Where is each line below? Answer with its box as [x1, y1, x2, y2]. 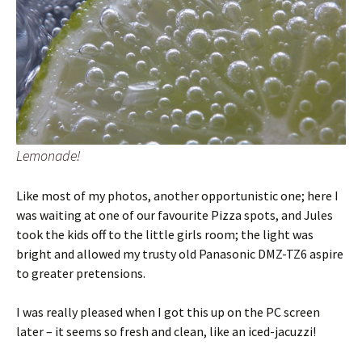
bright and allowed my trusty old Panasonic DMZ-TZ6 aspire [16, 245, 343, 262]
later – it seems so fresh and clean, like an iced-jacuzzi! [16, 322, 316, 339]
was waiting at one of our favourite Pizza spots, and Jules [16, 206, 333, 223]
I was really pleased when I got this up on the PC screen [16, 303, 320, 320]
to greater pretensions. [16, 264, 145, 281]
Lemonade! [16, 145, 81, 165]
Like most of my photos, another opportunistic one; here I [16, 187, 339, 204]
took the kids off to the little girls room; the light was [16, 225, 314, 242]
